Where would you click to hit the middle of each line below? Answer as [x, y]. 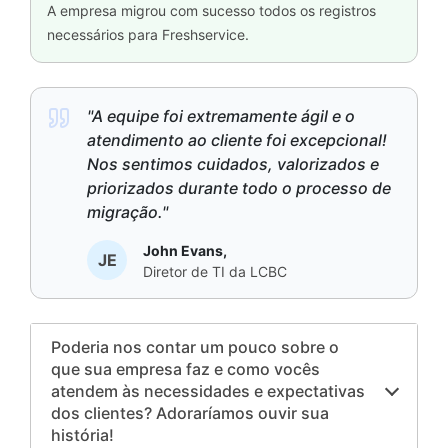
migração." [128, 212]
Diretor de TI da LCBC [215, 272]
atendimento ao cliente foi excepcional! [237, 140]
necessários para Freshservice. [148, 35]
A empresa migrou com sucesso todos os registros [212, 11]
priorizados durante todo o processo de [239, 188]
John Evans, [185, 251]
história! [83, 435]
